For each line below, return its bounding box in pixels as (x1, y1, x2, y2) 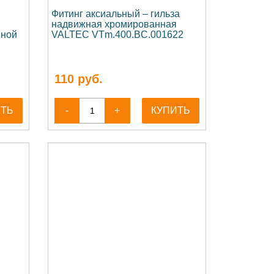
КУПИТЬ (151, 105, 191, 116)
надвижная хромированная (51, 19, 177, 29)
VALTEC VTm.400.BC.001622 (51, 29, 183, 40)
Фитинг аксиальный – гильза (51, 9, 180, 19)
